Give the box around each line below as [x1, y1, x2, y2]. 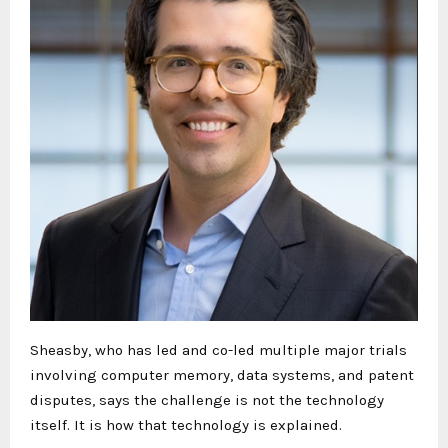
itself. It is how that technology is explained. [30, 416, 342, 434]
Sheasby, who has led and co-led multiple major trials [30, 341, 407, 359]
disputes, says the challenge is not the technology [30, 391, 384, 409]
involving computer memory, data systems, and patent [30, 366, 414, 384]
